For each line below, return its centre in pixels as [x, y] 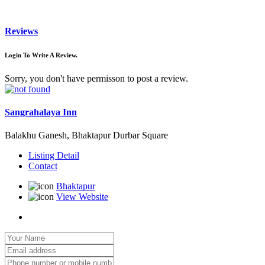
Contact [43, 166]
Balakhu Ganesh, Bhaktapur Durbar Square [86, 135]
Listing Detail [54, 156]
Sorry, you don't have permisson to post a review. [96, 78]
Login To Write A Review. [41, 55]
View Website [82, 197]
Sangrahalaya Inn [41, 112]
